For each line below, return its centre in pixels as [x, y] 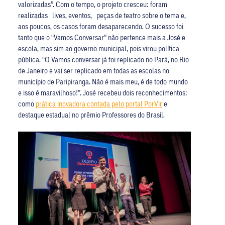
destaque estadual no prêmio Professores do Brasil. [91, 115]
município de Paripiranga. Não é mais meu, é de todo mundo [103, 82]
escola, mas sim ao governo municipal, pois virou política [98, 48]
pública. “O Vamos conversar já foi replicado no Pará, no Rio [103, 60]
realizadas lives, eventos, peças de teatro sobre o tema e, [102, 15]
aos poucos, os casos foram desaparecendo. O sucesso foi [100, 26]
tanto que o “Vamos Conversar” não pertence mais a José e [103, 37]
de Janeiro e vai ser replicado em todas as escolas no [93, 71]
